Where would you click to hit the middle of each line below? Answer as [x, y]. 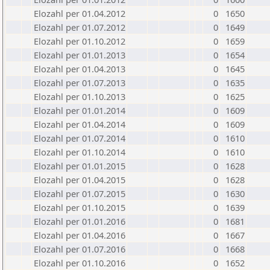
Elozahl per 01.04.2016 [80, 235]
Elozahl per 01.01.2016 [80, 221]
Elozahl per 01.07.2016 [80, 249]
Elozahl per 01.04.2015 [80, 180]
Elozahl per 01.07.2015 [80, 193]
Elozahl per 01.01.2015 [80, 166]
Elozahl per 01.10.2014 [80, 152]
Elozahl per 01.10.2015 [80, 207]
